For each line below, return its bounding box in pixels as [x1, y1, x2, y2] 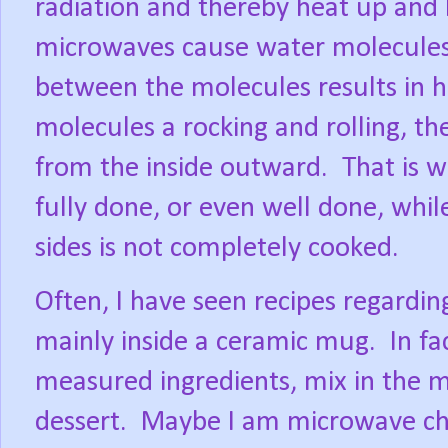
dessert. [35, 408, 127, 438]
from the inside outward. [35, 154, 328, 184]
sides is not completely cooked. [35, 234, 399, 264]
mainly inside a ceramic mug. [35, 328, 376, 358]
